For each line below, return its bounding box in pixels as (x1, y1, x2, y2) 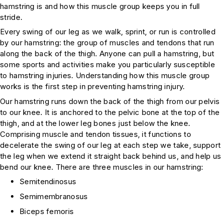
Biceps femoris (19, 207, 74, 217)
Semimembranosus (19, 192, 88, 202)
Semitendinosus (19, 177, 77, 187)
